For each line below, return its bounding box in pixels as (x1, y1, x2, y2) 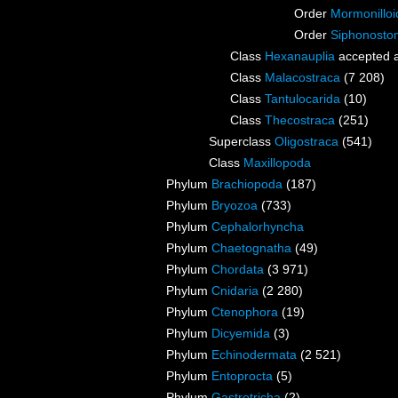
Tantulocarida (265, 92, 340, 107)
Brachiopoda (211, 177, 283, 192)
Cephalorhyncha (211, 219, 304, 235)
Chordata (211, 262, 264, 277)
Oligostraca (275, 134, 338, 149)
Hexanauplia (265, 49, 335, 64)
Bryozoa (211, 198, 258, 213)
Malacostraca (265, 70, 340, 85)
